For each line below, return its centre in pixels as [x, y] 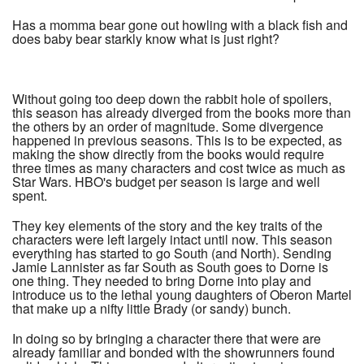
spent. [30, 196]
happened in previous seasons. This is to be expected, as [177, 141]
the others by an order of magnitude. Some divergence [168, 127]
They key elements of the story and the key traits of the [167, 226]
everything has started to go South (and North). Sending [172, 253]
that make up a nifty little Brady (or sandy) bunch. [152, 309]
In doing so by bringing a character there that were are [167, 339]
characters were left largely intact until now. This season [172, 240]
